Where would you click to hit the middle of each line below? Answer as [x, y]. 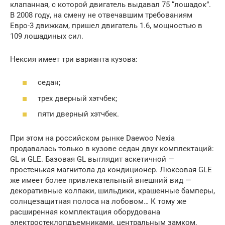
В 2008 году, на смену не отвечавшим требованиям [101, 15]
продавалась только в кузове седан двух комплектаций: [112, 149]
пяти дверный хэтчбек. [78, 114]
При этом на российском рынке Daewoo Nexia [92, 138]
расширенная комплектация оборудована [85, 212]
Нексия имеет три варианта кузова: [74, 59]
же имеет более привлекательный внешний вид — [101, 180]
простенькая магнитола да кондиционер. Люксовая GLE [111, 170]
